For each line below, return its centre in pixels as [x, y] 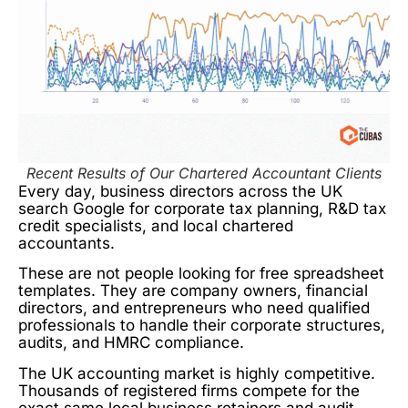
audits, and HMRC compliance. [131, 343]
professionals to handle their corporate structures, [202, 326]
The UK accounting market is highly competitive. [197, 373]
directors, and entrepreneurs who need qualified [194, 308]
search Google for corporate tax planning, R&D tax [202, 209]
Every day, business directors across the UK [180, 192]
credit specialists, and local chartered [156, 226]
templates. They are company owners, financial [193, 291]
